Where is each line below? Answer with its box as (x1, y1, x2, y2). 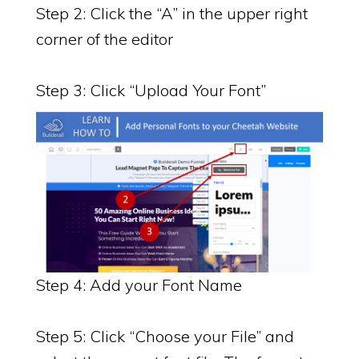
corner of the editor (36, 29, 173, 49)
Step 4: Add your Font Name (36, 275, 242, 296)
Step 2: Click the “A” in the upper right (36, 3, 308, 23)
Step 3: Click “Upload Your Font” (36, 80, 266, 100)
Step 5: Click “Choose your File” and (36, 326, 294, 347)
